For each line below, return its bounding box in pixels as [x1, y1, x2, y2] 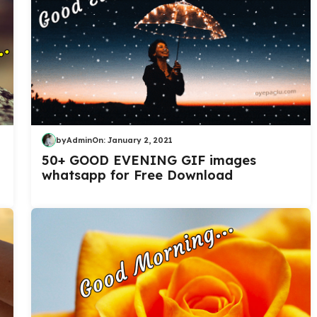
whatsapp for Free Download [42, 167, 233, 184]
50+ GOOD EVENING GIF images [42, 152, 256, 169]
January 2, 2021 [108, 134, 173, 145]
